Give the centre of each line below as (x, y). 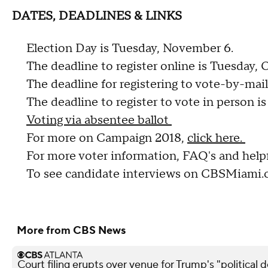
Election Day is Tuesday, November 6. (130, 48)
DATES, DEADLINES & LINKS (97, 16)
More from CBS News (71, 230)
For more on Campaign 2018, (107, 138)
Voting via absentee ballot (99, 120)
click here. (216, 138)
